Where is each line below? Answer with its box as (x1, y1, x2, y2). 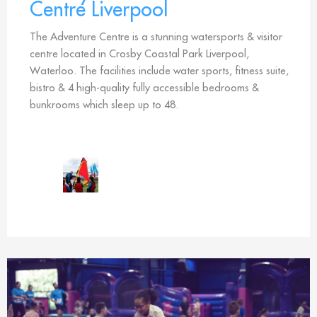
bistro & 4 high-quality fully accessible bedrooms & (30, 80, 259, 94)
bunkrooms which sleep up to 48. (30, 97, 178, 111)
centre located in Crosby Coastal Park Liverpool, (30, 46, 249, 60)
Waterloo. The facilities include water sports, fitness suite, (30, 63, 289, 77)
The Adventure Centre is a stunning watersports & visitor (30, 29, 282, 43)
